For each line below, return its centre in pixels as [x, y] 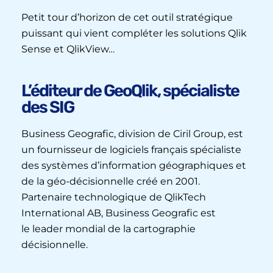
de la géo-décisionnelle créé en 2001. [111, 182]
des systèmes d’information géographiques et [134, 166]
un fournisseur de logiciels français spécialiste [131, 150]
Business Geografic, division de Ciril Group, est [132, 134]
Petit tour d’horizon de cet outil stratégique [127, 17]
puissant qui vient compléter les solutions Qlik [134, 33]
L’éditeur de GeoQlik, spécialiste [130, 90]
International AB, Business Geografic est [119, 213]
